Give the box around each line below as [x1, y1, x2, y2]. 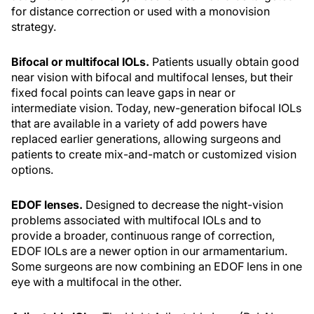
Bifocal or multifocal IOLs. [11, 55, 152, 69]
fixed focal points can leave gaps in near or [11, 86, 235, 100]
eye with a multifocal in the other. [11, 275, 182, 289]
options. [11, 163, 53, 177]
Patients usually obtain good [152, 55, 299, 69]
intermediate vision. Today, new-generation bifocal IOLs [11, 101, 301, 116]
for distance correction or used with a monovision [11, 4, 270, 19]
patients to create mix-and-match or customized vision [11, 147, 296, 162]
